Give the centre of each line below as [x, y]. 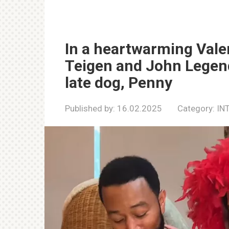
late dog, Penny [119, 83]
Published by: [90, 108]
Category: [196, 108]
